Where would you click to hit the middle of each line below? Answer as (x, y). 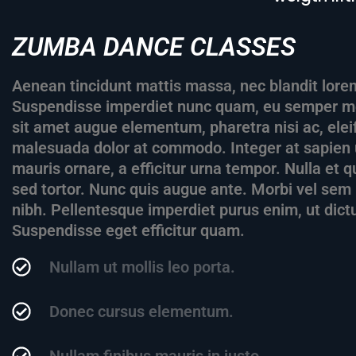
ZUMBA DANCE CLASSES (154, 47)
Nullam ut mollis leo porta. (142, 267)
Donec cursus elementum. (141, 312)
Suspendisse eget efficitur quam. (128, 231)
